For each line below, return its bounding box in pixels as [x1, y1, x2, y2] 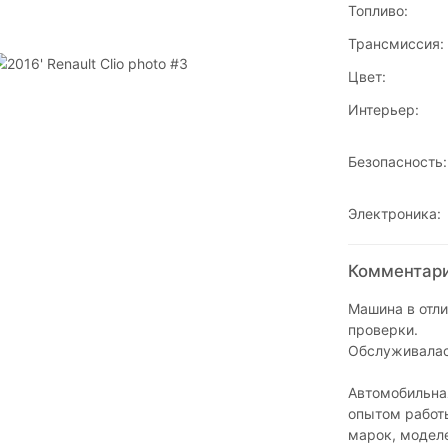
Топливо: [347, 2, 408, 20]
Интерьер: [347, 101, 419, 119]
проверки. [347, 321, 418, 339]
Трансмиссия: [347, 35, 444, 53]
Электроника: [347, 205, 441, 223]
